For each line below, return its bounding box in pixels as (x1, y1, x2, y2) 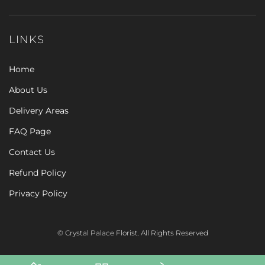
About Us (9, 85, 47, 95)
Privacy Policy (9, 188, 67, 199)
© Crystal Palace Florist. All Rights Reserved (57, 228, 208, 237)
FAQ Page (9, 126, 51, 137)
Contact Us (9, 147, 55, 157)
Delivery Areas (9, 105, 69, 116)
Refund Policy (9, 167, 66, 178)
